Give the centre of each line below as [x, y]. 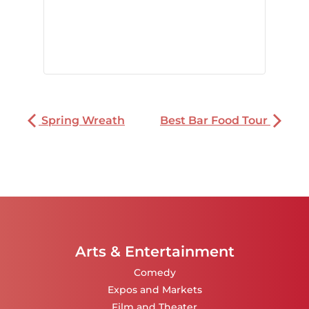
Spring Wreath [82, 121]
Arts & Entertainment [154, 252]
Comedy [154, 272]
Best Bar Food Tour [215, 121]
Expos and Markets [154, 289]
